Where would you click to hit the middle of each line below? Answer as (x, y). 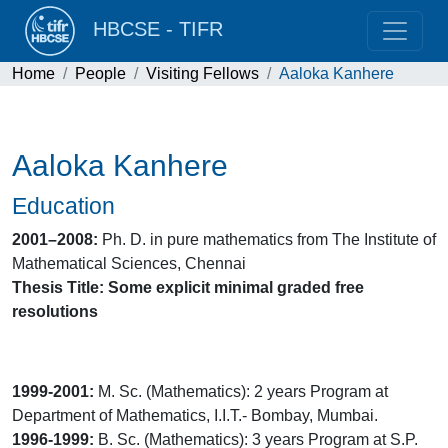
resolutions (55, 311)
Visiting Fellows (202, 73)
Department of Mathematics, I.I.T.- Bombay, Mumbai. (195, 415)
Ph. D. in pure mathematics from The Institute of (267, 239)
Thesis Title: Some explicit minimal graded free (188, 287)
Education (63, 206)
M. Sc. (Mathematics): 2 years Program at (241, 391)
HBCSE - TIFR (152, 29)
